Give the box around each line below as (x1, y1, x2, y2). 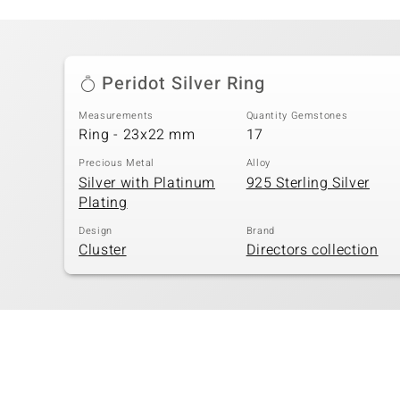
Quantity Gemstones (246, 107, 348, 123)
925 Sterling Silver (246, 171, 371, 194)
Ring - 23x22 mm (79, 124, 196, 146)
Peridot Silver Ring (102, 70, 265, 96)
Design (79, 222, 112, 238)
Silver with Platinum (79, 171, 215, 194)
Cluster (79, 239, 127, 262)
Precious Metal (79, 155, 155, 171)
